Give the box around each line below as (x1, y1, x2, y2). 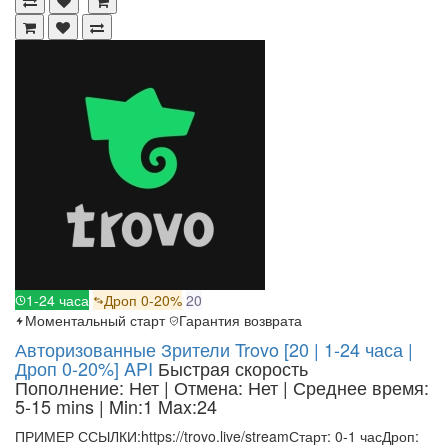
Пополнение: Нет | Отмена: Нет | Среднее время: (15, 374, 429, 401)
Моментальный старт (25, 310, 165, 331)
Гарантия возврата (179, 310, 302, 331)
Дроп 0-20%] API (15, 355, 153, 382)
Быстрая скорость (158, 355, 308, 382)
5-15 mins (15, 393, 99, 420)
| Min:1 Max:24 (99, 393, 217, 420)
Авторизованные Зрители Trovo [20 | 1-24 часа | (15, 336, 413, 363)
